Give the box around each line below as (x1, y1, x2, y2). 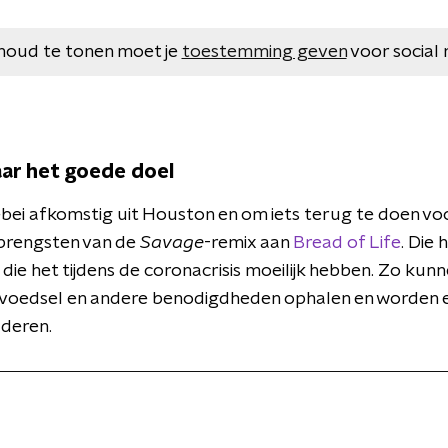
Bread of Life (293, 234, 401, 252)
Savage (140, 234, 204, 252)
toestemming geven (181, 43, 347, 61)
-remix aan (204, 234, 293, 252)
